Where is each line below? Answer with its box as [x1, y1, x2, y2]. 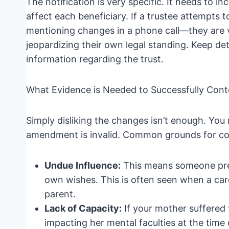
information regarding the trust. [26, 54, 164, 65]
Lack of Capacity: [44, 203, 122, 214]
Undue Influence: [44, 160, 121, 171]
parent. [44, 189, 76, 200]
